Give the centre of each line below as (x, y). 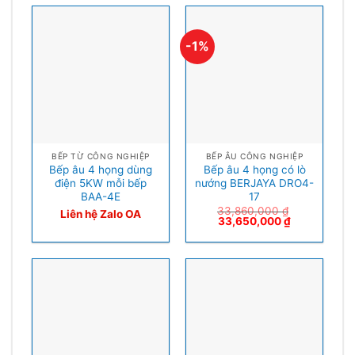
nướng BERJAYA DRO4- (254, 183)
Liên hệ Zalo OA (101, 214)
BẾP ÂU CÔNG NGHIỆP (254, 157)
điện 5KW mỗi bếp (101, 183)
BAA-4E (101, 196)
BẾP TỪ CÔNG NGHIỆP (101, 157)
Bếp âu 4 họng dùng (101, 169)
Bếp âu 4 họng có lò (254, 169)
